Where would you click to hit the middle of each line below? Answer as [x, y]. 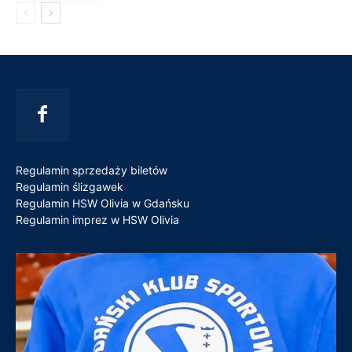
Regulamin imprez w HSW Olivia [97, 220]
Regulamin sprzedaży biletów [92, 170]
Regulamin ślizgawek [70, 187]
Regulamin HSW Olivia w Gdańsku [103, 203]
